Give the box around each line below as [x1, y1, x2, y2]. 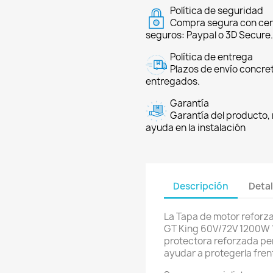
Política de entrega [170, 51, 253, 63]
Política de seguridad [170, 4, 263, 17]
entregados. [146, 75, 200, 88]
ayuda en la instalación [146, 121, 246, 134]
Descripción [173, 179, 229, 193]
